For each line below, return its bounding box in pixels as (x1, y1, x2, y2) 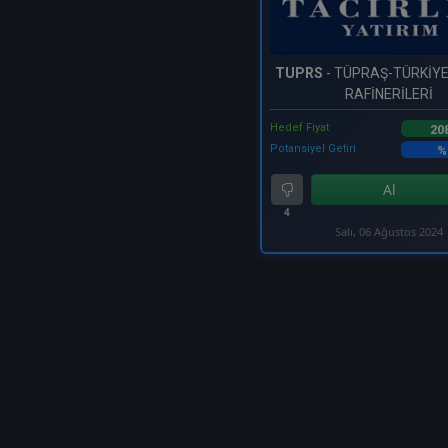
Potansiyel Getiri (270, 142, 356, 156)
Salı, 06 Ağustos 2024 (335, 224, 444, 240)
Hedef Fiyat (270, 121, 329, 135)
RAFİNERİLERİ (345, 86, 434, 103)
